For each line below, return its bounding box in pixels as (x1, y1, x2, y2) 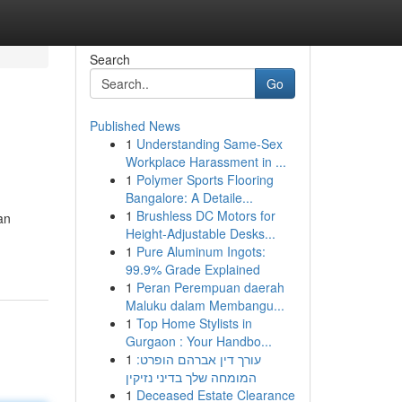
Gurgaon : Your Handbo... (125, 332, 272, 350)
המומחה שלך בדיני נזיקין (125, 368, 257, 386)
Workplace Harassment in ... (125, 153, 286, 170)
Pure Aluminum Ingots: (135, 242, 266, 260)
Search (89, 50, 130, 68)
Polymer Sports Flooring (135, 170, 274, 188)
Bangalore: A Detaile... (125, 188, 253, 206)
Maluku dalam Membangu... (125, 296, 284, 314)
